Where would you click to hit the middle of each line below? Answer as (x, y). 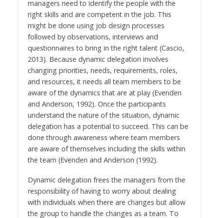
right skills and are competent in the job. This (99, 15)
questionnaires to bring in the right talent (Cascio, (106, 48)
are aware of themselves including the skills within (106, 149)
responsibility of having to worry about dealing (102, 191)
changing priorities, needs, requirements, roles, (102, 71)
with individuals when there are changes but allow (106, 202)
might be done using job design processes (96, 26)
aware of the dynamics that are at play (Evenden (104, 93)
